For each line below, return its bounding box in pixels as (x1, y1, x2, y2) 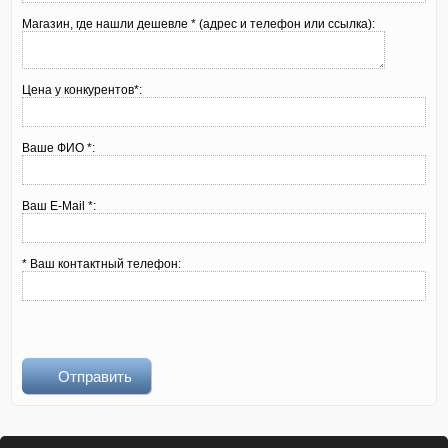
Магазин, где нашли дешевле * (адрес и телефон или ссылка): (22, 17, 376, 31)
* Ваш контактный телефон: (22, 257, 182, 271)
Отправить (58, 368, 133, 385)
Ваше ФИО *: (22, 141, 96, 155)
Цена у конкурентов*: (22, 83, 143, 97)
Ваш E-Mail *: (22, 199, 97, 213)
